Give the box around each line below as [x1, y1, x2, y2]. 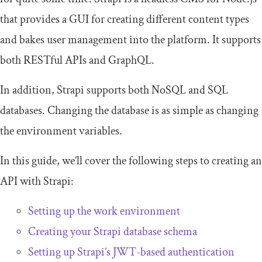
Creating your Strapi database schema [28, 224, 197, 240]
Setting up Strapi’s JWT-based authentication [28, 244, 235, 260]
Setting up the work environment [28, 204, 180, 219]
